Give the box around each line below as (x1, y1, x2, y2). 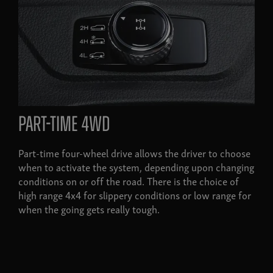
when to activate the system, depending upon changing (18, 158, 254, 175)
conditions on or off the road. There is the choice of (18, 172, 239, 189)
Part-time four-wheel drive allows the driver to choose (18, 144, 250, 161)
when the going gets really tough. (18, 200, 160, 217)
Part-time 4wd (18, 115, 110, 136)
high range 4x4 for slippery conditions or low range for (18, 186, 251, 203)
